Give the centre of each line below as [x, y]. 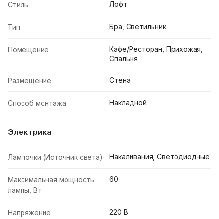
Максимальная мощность [51, 180]
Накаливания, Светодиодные [160, 157]
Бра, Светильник [138, 27]
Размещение [30, 81]
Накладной [128, 103]
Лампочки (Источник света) [55, 157]
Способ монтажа [37, 103]
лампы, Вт [25, 190]
